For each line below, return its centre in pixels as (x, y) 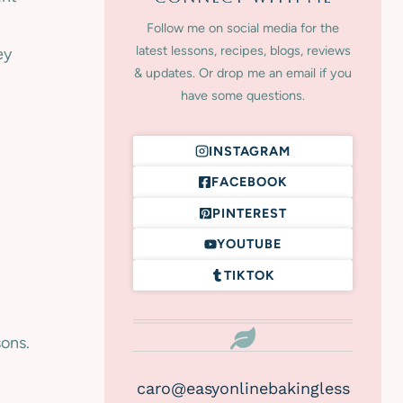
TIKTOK (249, 275)
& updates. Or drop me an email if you (243, 72)
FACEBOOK (249, 182)
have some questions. (243, 95)
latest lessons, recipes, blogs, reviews (243, 50)
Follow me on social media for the (243, 27)
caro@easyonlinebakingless (243, 389)
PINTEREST (249, 213)
